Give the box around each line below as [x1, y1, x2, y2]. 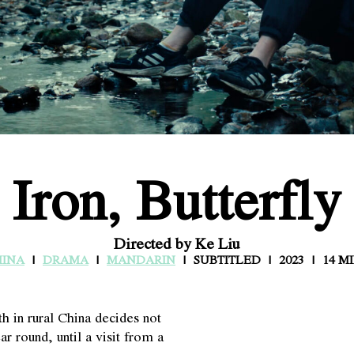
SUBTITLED [194, 250, 261, 268]
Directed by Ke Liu [114, 232, 240, 254]
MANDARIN [107, 250, 175, 268]
